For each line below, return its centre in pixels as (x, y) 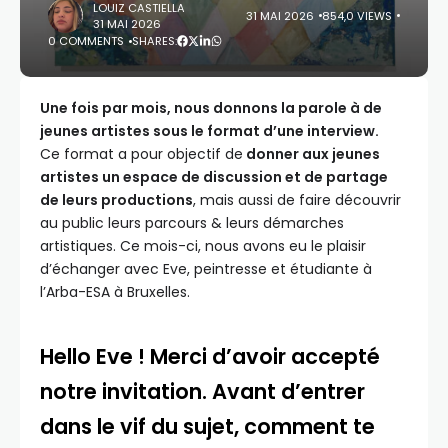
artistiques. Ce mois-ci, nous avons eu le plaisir (203, 246)
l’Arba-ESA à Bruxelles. (115, 292)
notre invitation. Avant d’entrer (202, 391)
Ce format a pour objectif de (141, 154)
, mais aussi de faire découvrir (297, 200)
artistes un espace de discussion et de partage (214, 177)
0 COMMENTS (86, 41)
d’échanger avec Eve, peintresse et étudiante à (206, 269)
